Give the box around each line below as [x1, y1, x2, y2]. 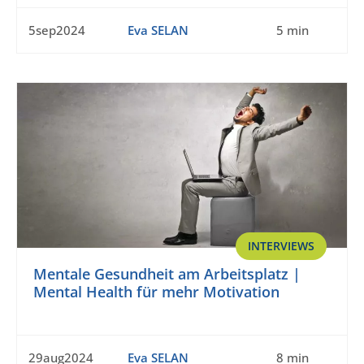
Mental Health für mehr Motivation [33, 282, 279, 302]
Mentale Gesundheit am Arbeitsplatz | [33, 264, 301, 284]
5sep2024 [28, 22, 85, 39]
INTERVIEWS [248, 238, 314, 254]
